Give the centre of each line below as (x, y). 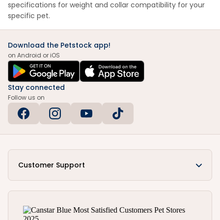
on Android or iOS (34, 55)
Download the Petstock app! (59, 45)
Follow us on (26, 98)
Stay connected (36, 88)
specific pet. (29, 16)
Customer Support (52, 165)
